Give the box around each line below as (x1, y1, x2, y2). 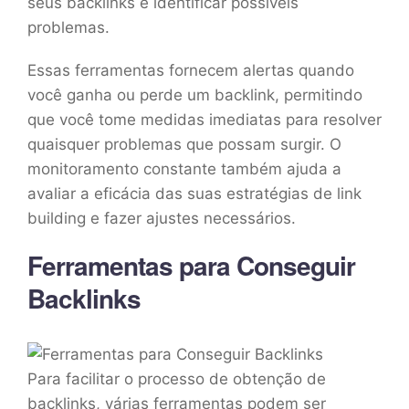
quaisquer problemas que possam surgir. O (27, 134, 341, 153)
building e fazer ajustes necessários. (27, 208, 296, 227)
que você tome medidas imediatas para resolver (27, 110, 382, 129)
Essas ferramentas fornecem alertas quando (27, 60, 354, 79)
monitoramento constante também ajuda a (27, 159, 341, 178)
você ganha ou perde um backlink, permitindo (27, 85, 362, 104)
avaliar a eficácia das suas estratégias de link (27, 184, 362, 203)
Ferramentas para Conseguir (27, 246, 355, 284)
